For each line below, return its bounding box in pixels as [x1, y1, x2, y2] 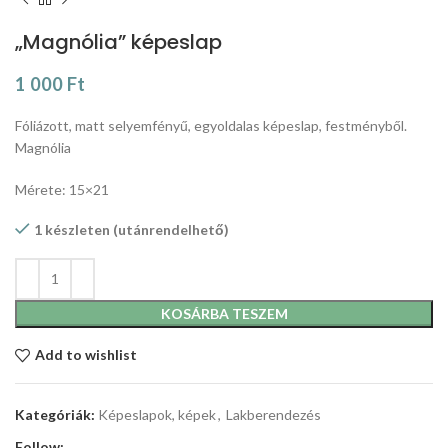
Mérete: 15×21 [15, 180, 109, 198]
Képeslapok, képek [98, 405, 216, 423]
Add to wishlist [34, 346, 137, 364]
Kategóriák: [15, 405, 95, 423]
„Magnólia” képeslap [15, 27, 222, 56]
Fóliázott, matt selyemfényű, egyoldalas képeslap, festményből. [15, 116, 407, 134]
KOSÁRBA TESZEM [160, 304, 288, 322]
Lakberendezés [226, 405, 321, 423]
